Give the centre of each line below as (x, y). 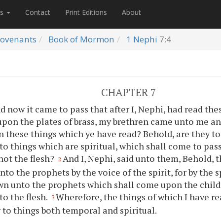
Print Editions (86, 12)
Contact (38, 12)
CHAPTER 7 (129, 92)
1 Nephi (142, 39)
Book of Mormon (81, 39)
